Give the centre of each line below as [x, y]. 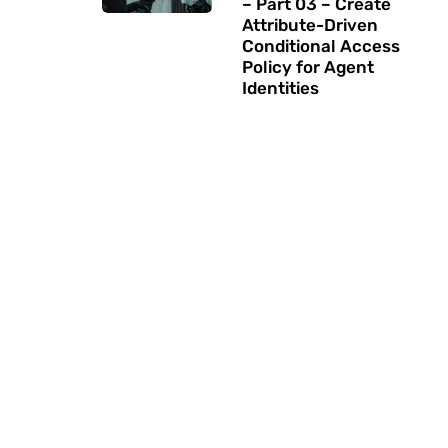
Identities [280, 88]
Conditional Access [321, 46]
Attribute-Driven [310, 25]
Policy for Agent [308, 67]
